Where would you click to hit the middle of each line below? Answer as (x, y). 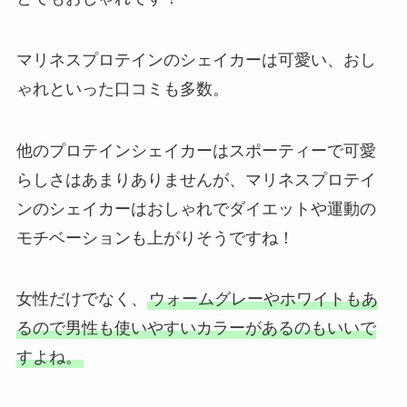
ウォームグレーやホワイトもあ (263, 299)
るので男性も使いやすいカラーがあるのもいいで (196, 328)
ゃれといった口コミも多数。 (122, 89)
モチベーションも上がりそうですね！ (155, 238)
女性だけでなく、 (81, 299)
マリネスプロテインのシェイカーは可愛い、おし (196, 60)
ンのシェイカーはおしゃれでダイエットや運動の (196, 208)
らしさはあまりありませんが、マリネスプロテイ (196, 179)
